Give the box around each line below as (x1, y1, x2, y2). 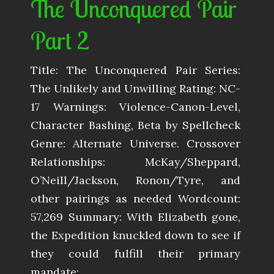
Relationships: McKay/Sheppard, (31, 155, 240, 169)
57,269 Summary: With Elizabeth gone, (31, 210, 240, 224)
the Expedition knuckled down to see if (31, 228, 240, 243)
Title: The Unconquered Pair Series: (31, 63, 240, 78)
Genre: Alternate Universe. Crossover (31, 136, 240, 151)
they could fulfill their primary (31, 246, 240, 261)
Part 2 (31, 25, 89, 56)
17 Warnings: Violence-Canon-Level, (31, 100, 240, 114)
